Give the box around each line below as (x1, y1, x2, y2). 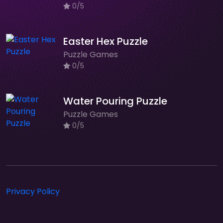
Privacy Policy (6, 186, 60, 197)
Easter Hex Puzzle (63, 34, 148, 48)
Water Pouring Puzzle (63, 94, 167, 108)
